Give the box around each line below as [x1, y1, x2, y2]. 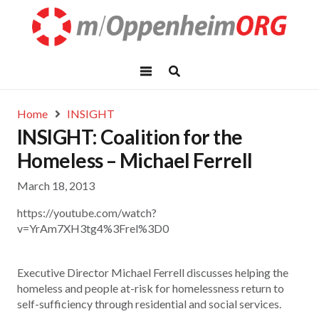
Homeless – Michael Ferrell [17, 148, 253, 172]
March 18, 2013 [17, 179, 95, 193]
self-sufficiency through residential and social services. [17, 297, 281, 311]
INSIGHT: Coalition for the [17, 125, 243, 149]
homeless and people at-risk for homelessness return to [17, 281, 284, 296]
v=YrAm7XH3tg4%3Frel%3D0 [17, 221, 169, 236]
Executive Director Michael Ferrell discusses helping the [17, 266, 288, 280]
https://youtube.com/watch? [17, 206, 157, 220]
